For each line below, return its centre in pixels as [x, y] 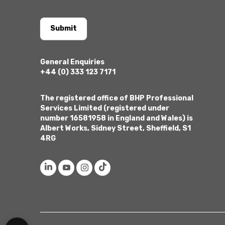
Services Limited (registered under [105, 108]
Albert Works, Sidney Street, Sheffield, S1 [116, 128]
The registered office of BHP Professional [117, 98]
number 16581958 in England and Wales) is [117, 118]
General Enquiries [72, 62]
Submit [64, 28]
